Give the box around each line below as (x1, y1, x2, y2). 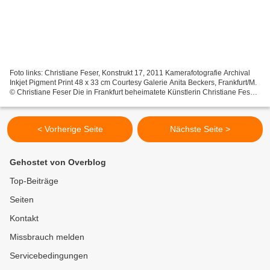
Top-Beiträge (10, 176, 58, 186)
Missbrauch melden (10, 232, 84, 242)
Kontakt (10, 213, 39, 223)
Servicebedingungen (10, 251, 88, 260)
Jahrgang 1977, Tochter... (10, 97, 92, 106)
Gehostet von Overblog (10, 157, 106, 167)
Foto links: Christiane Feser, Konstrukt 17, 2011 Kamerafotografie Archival (10, 68, 165, 77)
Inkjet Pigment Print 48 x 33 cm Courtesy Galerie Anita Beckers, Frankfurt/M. (10, 78, 75, 87)
